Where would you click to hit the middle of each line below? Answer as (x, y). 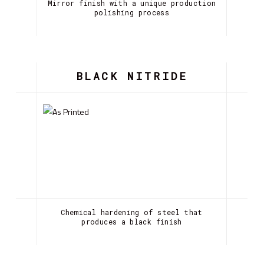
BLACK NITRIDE (132, 76)
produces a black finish (132, 221)
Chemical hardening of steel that (132, 212)
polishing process (132, 12)
